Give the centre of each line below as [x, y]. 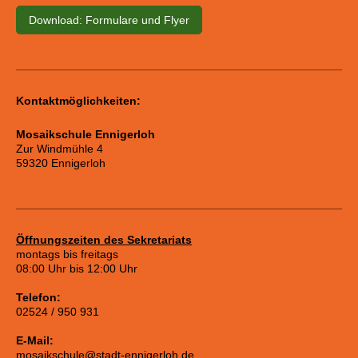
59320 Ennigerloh [61, 163]
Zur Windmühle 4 [60, 148]
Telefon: [38, 297]
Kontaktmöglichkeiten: [78, 100]
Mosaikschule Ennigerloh [86, 134]
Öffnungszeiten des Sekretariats [104, 239]
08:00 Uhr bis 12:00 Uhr [77, 268]
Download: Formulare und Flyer [109, 20]
